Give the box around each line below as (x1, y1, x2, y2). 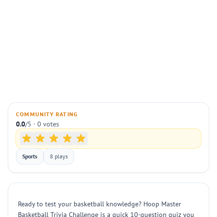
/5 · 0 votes (25, 120, 59, 128)
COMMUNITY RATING (16, 110, 78, 118)
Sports (22, 153, 37, 160)
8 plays (50, 153, 68, 160)
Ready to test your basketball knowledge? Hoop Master (18, 200, 181, 208)
